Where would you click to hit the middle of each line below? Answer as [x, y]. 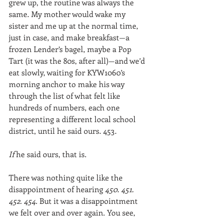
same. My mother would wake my [68, 14]
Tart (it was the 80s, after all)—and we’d [78, 61]
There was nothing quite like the [67, 177]
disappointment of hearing [57, 189]
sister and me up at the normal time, [74, 26]
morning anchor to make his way [68, 84]
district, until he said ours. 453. [63, 131]
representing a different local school [73, 119]
